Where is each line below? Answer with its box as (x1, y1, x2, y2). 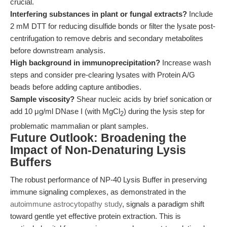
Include (187, 10, 213, 18)
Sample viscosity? (10, 95, 74, 103)
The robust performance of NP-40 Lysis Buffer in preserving (10, 175, 207, 184)
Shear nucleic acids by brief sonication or (74, 95, 212, 103)
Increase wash (160, 58, 211, 67)
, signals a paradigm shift (122, 200, 204, 208)
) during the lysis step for (124, 107, 205, 116)
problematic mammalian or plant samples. (10, 122, 148, 130)
